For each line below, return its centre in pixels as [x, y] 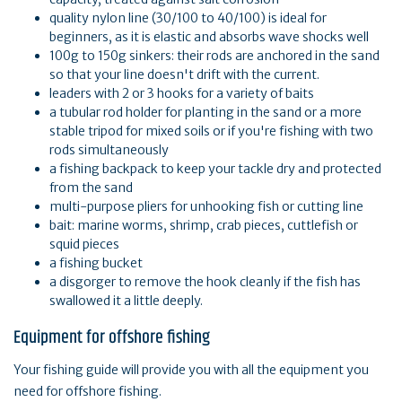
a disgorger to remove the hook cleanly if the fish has [205, 282]
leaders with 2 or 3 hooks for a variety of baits [182, 94]
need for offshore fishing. [87, 392]
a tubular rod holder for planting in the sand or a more [205, 113]
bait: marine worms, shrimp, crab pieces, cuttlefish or [204, 226]
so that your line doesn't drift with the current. [184, 75]
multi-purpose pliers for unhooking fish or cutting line [206, 207]
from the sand [91, 188]
